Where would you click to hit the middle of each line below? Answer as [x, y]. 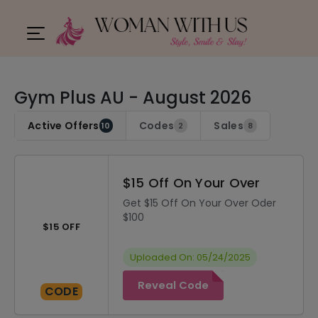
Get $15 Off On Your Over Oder [199, 203]
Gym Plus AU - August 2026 [133, 98]
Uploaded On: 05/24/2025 [190, 257]
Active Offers [64, 126]
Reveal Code [173, 285]
